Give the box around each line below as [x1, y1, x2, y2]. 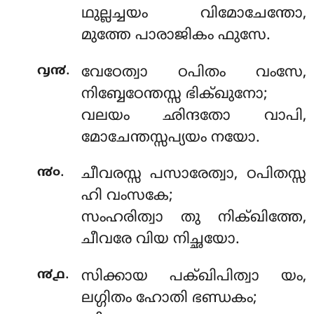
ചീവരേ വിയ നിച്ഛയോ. [81, 231, 240, 250]
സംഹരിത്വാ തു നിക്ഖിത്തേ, [81, 209, 306, 228]
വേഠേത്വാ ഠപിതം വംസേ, [81, 63, 306, 82]
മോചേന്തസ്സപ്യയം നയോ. [81, 128, 260, 147]
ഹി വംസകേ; [81, 187, 173, 206]
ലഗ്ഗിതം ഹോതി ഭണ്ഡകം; [81, 289, 257, 308]
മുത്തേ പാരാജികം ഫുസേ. [81, 27, 271, 46]
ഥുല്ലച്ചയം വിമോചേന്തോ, [81, 5, 306, 24]
